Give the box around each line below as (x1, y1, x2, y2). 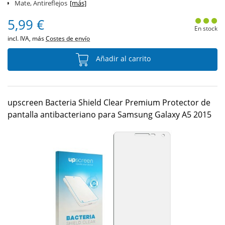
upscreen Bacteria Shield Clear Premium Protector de (8, 97, 210, 108)
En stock (194, 24, 217, 33)
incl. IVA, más (8, 34, 46, 43)
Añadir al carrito (93, 54, 151, 64)
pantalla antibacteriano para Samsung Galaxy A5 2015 (8, 109, 211, 120)
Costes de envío (46, 34, 90, 43)
